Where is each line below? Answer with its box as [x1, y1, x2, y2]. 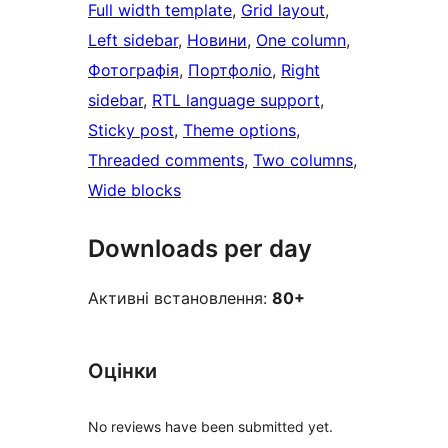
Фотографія [88, 60, 179, 81]
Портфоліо [188, 60, 272, 81]
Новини [187, 30, 247, 51]
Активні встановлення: [88, 288, 272, 309]
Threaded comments [88, 150, 244, 171]
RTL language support [152, 90, 320, 111]
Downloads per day [88, 234, 312, 264]
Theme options [183, 120, 296, 141]
